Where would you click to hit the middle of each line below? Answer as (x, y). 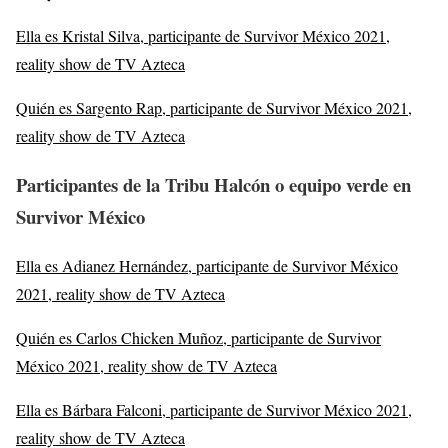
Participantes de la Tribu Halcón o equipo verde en (213, 184)
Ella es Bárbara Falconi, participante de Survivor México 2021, (214, 409)
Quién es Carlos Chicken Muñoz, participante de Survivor (198, 337)
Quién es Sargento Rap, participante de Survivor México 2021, (214, 108)
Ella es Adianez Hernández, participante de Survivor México (207, 265)
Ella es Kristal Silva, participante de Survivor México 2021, (203, 36)
